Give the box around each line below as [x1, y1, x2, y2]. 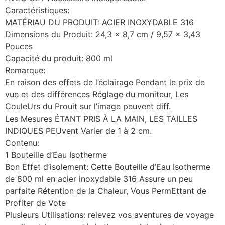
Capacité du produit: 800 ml [5, 53, 113, 63]
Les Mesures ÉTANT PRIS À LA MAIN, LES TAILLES [5, 113, 197, 124]
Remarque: [5, 65, 45, 75]
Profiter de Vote [5, 197, 66, 208]
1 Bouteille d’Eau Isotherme [5, 149, 107, 160]
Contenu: [5, 137, 39, 148]
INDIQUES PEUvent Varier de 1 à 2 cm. [5, 125, 152, 136]
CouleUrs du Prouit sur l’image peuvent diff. [5, 101, 171, 111]
